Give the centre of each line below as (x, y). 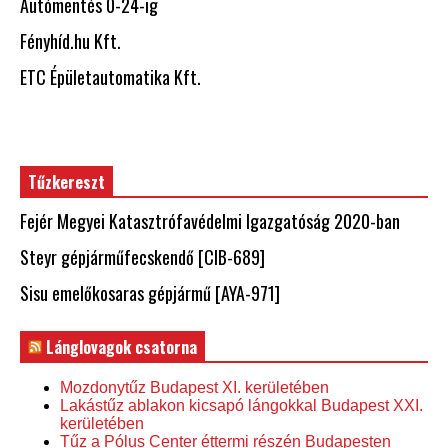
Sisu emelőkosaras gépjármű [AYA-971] (150, 292)
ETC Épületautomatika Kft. (110, 76)
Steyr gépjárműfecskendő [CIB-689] (142, 256)
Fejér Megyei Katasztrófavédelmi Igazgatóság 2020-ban (210, 220)
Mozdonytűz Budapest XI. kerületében (194, 387)
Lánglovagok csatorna (121, 346)
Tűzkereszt (66, 181)
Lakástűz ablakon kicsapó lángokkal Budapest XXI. (241, 405)
